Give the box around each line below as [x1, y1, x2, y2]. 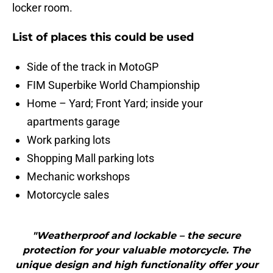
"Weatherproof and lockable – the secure [32, 230, 241, 242]
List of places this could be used [12, 30, 194, 44]
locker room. [12, 1, 73, 15]
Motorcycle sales [27, 188, 109, 202]
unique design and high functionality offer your [15, 259, 258, 271]
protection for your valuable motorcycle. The [23, 244, 250, 257]
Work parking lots [27, 133, 110, 147]
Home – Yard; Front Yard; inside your [27, 97, 203, 110]
